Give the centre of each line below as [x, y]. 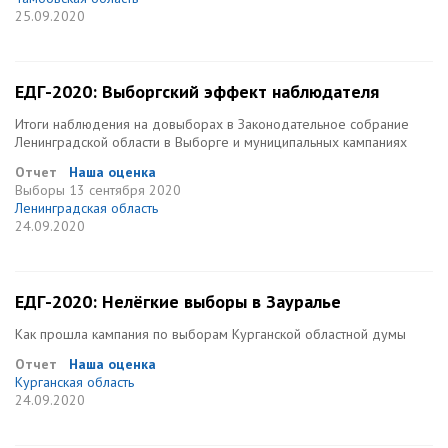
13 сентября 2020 [125, 190]
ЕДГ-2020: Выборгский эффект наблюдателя [197, 91]
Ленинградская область [86, 208]
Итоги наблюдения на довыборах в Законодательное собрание [212, 124]
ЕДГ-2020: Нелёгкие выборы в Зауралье [178, 301]
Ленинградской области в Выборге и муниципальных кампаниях [211, 142]
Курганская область [74, 382]
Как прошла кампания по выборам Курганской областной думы [210, 334]
